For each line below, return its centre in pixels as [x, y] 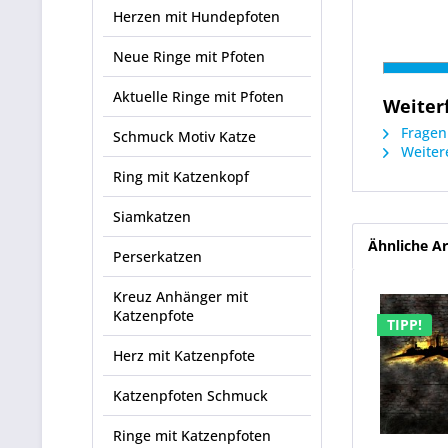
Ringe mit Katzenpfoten [192, 435]
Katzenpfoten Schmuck [190, 395]
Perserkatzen [157, 256]
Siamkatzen [152, 216]
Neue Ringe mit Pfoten [189, 56]
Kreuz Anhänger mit [180, 296]
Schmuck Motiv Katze [184, 136]
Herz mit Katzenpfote [184, 355]
